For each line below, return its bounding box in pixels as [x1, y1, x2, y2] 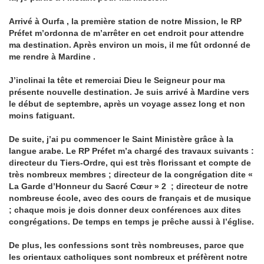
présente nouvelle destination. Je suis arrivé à [9, 87, 197, 97]
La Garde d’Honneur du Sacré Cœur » [9, 181, 161, 191]
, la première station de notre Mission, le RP [67, 16, 244, 26]
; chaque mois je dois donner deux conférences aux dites [9, 205, 241, 214]
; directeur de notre [169, 181, 248, 191]
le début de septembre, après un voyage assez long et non [9, 99, 245, 108]
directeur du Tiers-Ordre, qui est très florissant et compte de [9, 158, 251, 167]
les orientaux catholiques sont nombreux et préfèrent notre [9, 252, 247, 262]
